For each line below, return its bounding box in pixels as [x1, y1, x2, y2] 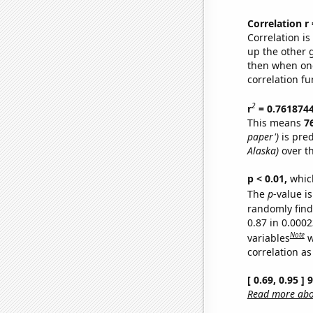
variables [247, 231, 290, 245]
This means [247, 115, 304, 129]
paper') [247, 129, 279, 143]
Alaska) [247, 143, 279, 157]
